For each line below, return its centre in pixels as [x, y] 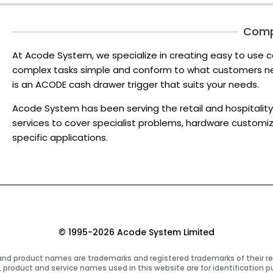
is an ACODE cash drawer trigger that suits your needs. [136, 85]
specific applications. [60, 138]
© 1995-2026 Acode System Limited [136, 232]
